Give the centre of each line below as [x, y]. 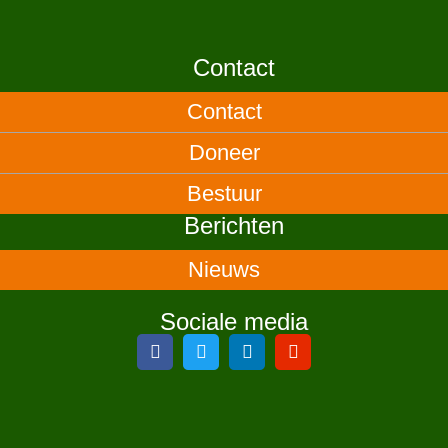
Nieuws [224, 270]
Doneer [224, 153]
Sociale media [234, 322]
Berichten [234, 226]
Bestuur [224, 194]
